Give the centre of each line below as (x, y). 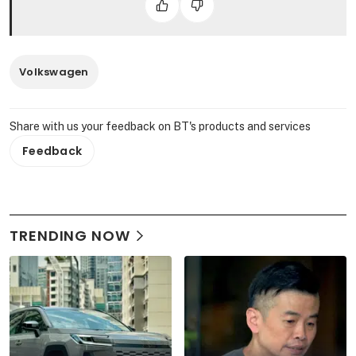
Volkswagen (54, 72)
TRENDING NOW (70, 236)
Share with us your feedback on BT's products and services (160, 127)
